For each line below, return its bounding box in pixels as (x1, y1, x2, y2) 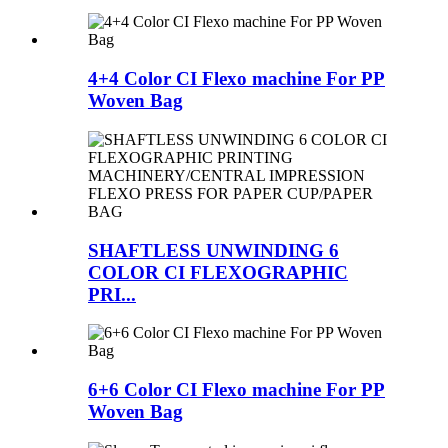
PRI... (88, 283, 136, 305)
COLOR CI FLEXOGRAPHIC (88, 261, 348, 283)
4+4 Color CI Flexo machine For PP (88, 68, 385, 90)
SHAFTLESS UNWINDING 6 (88, 239, 339, 261)
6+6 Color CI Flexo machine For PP (88, 379, 385, 401)
